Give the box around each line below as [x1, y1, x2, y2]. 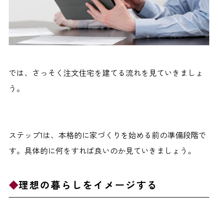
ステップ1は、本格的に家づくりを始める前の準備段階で [8, 128, 206, 141]
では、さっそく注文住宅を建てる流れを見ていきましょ [8, 66, 203, 78]
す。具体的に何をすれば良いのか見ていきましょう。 [8, 144, 196, 156]
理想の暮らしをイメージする [18, 177, 158, 192]
